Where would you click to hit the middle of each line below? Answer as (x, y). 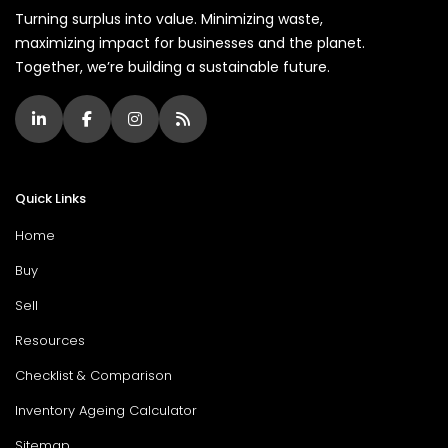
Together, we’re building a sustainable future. (172, 67)
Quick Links (50, 199)
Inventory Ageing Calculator (106, 411)
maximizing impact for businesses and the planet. (190, 43)
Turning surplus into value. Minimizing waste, (169, 19)
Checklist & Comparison (93, 376)
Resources (50, 341)
